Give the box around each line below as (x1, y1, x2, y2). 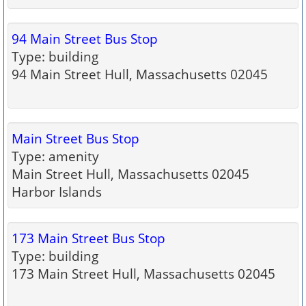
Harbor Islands (12, 183, 102, 200)
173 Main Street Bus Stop (12, 229, 165, 247)
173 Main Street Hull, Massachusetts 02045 (12, 265, 275, 282)
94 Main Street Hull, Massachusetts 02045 (12, 66, 268, 83)
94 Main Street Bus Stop (12, 30, 158, 47)
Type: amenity (12, 148, 99, 165)
